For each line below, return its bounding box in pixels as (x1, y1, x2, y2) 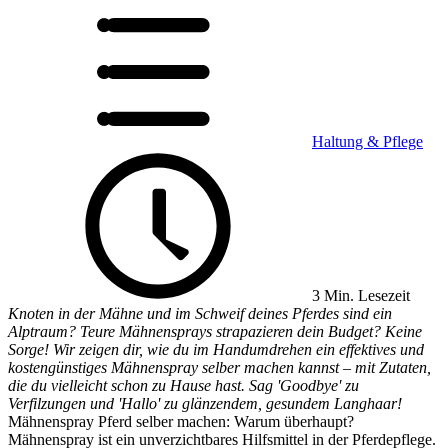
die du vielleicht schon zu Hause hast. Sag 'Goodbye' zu (8, 377, 359, 394)
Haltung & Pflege (312, 133, 423, 150)
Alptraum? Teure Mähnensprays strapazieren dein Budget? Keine (8, 323, 422, 340)
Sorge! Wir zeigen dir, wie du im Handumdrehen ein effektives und (8, 341, 424, 358)
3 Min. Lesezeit (308, 287, 410, 304)
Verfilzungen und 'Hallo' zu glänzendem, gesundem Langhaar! (8, 395, 402, 412)
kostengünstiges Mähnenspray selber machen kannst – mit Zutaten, (8, 359, 431, 376)
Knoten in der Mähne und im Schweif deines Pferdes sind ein (8, 305, 392, 322)
